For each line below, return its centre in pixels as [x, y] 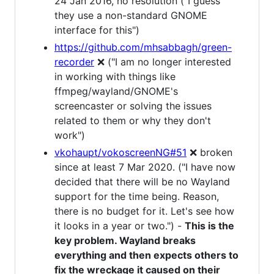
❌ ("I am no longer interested [163, 61]
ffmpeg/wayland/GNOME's [116, 91]
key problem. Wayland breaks [125, 240]
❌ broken [209, 152]
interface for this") [97, 30]
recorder [74, 61]
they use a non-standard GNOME [131, 15]
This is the [209, 225]
